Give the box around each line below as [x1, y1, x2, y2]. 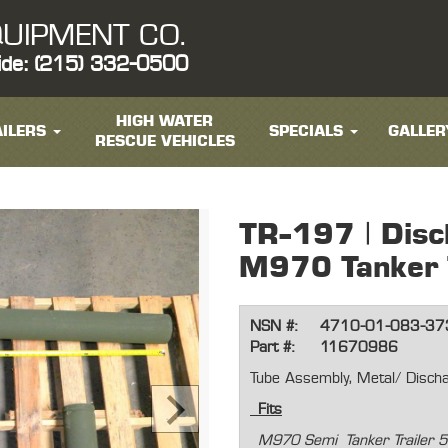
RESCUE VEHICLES [94, 134, 235, 149]
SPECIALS [268, 124, 343, 139]
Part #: [250, 340, 294, 356]
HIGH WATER [116, 114, 214, 129]
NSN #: [250, 319, 297, 335]
